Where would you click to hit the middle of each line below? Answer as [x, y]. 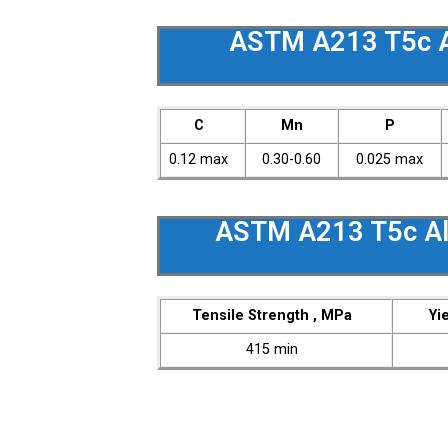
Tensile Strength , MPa [272, 315]
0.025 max [389, 159]
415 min [272, 349]
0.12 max [199, 159]
